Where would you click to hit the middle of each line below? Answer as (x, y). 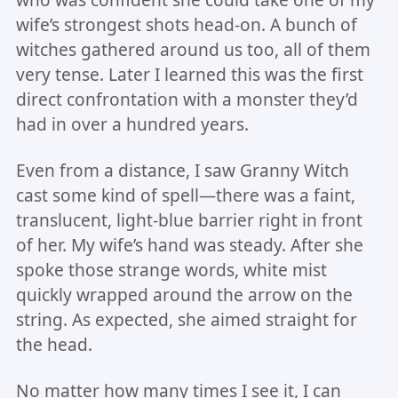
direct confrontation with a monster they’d (187, 100)
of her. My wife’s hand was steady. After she (189, 246)
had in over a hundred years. (132, 125)
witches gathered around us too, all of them (193, 50)
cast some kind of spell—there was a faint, (185, 196)
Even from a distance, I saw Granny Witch (182, 171)
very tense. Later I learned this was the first (189, 75)
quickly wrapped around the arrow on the (184, 295)
